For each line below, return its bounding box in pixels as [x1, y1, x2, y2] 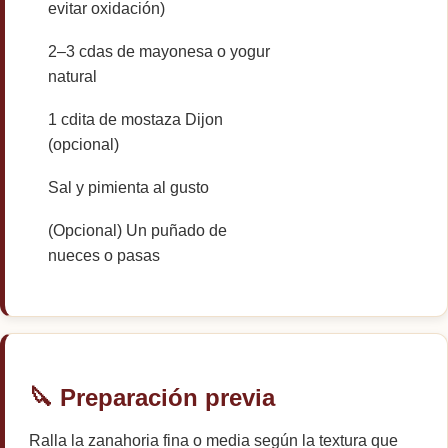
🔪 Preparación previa [29, 383, 275, 411]
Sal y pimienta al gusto [48, 178, 210, 196]
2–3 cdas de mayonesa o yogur [48, 42, 271, 60]
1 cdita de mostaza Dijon [48, 110, 224, 128]
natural [48, 67, 98, 85]
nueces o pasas [48, 246, 161, 264]
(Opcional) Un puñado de [48, 221, 228, 239]
